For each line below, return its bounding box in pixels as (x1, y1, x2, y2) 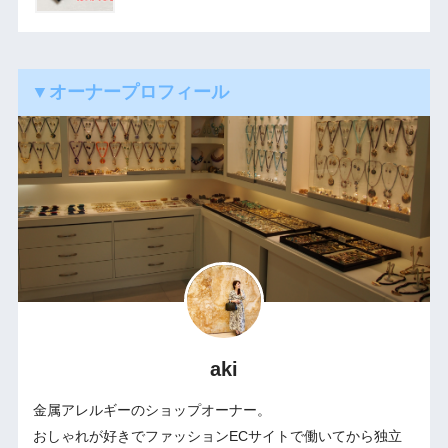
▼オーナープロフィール (30, 82, 229, 103)
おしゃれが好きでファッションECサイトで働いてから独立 (32, 427, 402, 444)
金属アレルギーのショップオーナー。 (32, 401, 271, 418)
